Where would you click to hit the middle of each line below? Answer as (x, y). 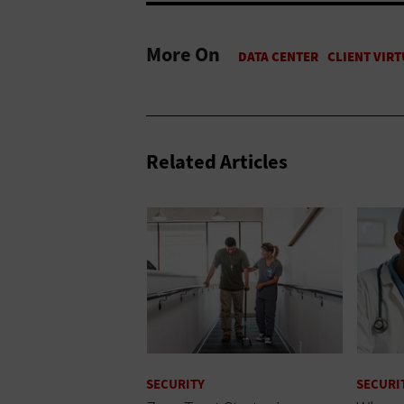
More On (183, 54)
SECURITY (175, 385)
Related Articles (217, 161)
